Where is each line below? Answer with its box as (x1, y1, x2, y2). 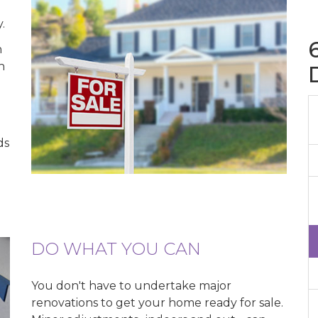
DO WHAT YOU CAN (31, 238, 201, 259)
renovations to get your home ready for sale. (31, 296, 283, 309)
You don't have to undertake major (31, 279, 231, 292)
